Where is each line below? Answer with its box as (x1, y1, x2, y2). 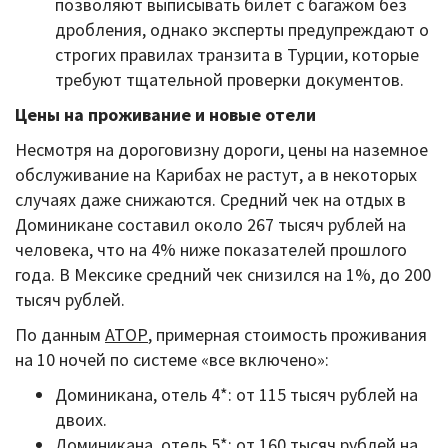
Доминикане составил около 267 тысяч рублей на (15, 212, 406, 236)
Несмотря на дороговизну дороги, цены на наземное (15, 137, 428, 161)
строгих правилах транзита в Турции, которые (55, 42, 419, 66)
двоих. (55, 407, 107, 431)
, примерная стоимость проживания (148, 322, 427, 346)
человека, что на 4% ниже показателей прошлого (15, 237, 407, 261)
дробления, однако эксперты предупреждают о (55, 17, 429, 41)
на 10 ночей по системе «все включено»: (15, 347, 329, 371)
